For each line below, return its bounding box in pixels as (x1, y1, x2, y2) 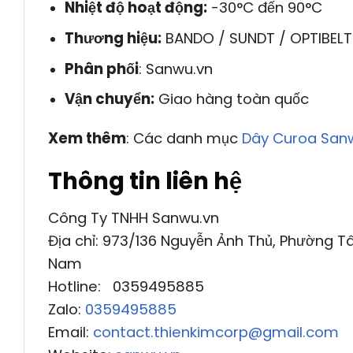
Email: (48, 321, 93, 342)
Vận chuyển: (64, 89, 154, 110)
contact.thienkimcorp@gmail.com (93, 321, 339, 342)
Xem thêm (48, 128, 126, 149)
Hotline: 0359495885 (48, 276, 204, 296)
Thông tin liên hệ (48, 164, 242, 197)
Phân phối (64, 58, 139, 79)
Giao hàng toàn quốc (154, 89, 309, 110)
